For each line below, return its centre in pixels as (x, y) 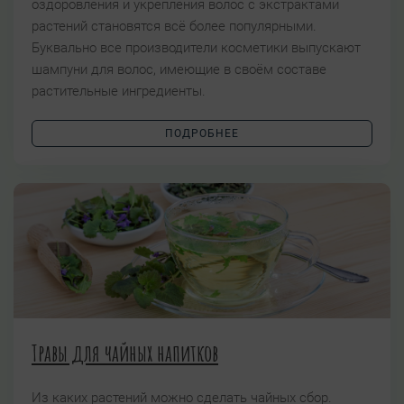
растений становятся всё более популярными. (174, 27)
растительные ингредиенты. (119, 92)
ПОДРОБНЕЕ (202, 134)
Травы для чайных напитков (125, 353)
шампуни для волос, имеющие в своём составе (179, 70)
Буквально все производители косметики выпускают (196, 48)
